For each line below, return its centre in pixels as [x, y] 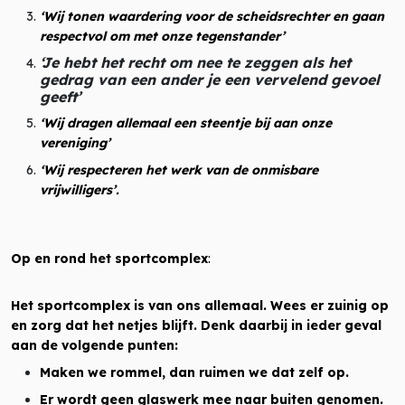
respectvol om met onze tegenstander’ [162, 36]
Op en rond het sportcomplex [109, 259]
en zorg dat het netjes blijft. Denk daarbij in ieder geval [196, 325]
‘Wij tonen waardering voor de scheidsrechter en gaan [212, 16]
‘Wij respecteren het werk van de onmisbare [179, 170]
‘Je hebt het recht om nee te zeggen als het [195, 62]
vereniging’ [75, 143]
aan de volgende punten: [94, 345]
